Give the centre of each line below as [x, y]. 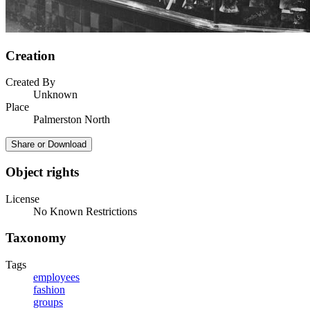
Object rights [42, 172]
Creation [30, 55]
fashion [49, 290]
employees [56, 277]
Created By [30, 82]
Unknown [55, 95]
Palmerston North [72, 120]
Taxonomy [36, 238]
